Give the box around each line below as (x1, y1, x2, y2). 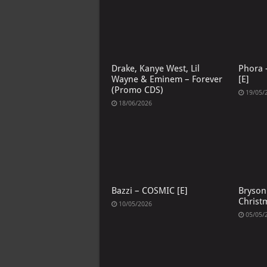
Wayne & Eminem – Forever (111, 74, 222, 85)
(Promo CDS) (111, 85, 163, 96)
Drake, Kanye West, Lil (111, 63, 200, 74)
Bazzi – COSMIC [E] (111, 185, 188, 196)
